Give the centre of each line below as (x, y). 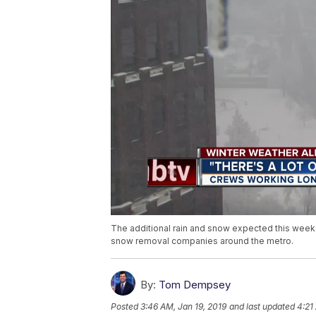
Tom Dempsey (195, 285)
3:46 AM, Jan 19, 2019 (183, 307)
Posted (126, 307)
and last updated (262, 307)
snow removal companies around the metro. (202, 241)
